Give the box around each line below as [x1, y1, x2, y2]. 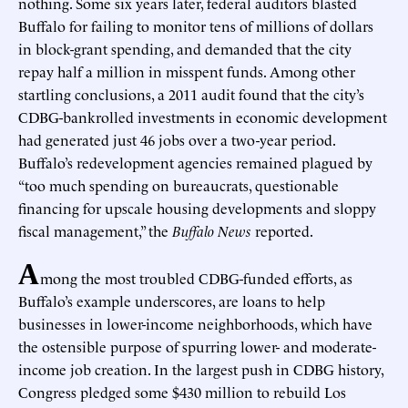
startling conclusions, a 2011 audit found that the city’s [18, 83, 364, 104]
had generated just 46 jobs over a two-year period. [18, 128, 335, 149]
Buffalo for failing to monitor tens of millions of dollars [18, 15, 373, 36]
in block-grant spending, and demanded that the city [18, 37, 352, 58]
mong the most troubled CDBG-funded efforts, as [40, 267, 352, 288]
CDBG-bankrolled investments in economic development [18, 106, 387, 127]
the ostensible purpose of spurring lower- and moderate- [18, 335, 376, 356]
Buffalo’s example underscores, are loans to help [18, 290, 325, 311]
